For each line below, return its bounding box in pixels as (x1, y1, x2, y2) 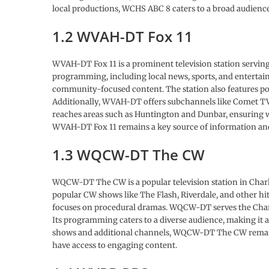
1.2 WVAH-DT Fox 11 (52, 26, 193, 47)
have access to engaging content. (52, 240, 177, 251)
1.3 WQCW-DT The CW (52, 145, 205, 165)
